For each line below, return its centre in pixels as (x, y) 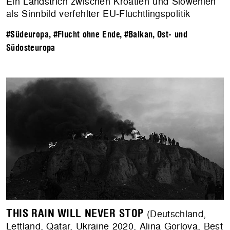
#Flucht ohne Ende (86, 35)
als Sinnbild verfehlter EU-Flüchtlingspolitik (98, 14)
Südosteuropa (31, 48)
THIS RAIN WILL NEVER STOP (75, 214)
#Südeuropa (27, 35)
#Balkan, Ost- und (156, 35)
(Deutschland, (175, 214)
